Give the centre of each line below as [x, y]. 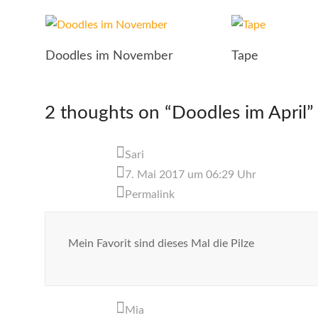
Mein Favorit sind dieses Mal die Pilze [161, 243]
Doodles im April [239, 113]
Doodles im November [109, 56]
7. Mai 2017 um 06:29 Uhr [191, 175]
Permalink [150, 194]
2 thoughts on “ [108, 113]
